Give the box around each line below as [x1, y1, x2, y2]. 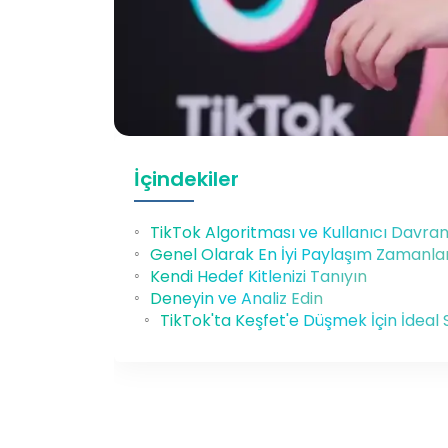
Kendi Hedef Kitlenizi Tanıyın [150, 265, 367, 289]
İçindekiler [134, 165, 239, 194]
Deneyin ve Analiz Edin [150, 287, 323, 311]
